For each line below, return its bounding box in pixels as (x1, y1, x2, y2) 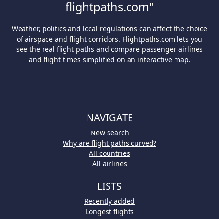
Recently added (84, 196, 135, 206)
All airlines (92, 158, 127, 168)
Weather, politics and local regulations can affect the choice (12, 23, 207, 33)
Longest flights (85, 206, 134, 216)
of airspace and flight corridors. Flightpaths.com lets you (17, 34, 202, 44)
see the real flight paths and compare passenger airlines (16, 44, 203, 54)
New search (90, 128, 129, 137)
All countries (89, 148, 130, 158)
